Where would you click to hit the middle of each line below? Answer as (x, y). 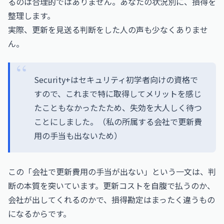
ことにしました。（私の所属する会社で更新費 (118, 121)
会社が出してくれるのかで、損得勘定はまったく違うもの (111, 199)
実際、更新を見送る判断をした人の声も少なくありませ (108, 29)
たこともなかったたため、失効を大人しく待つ (118, 107)
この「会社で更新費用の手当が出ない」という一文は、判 (112, 171)
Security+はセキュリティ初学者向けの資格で (116, 79)
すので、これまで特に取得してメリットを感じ (118, 93)
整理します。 (31, 15)
